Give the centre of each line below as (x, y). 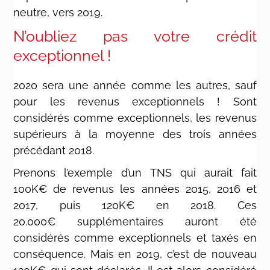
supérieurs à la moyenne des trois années (135, 134)
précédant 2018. (54, 150)
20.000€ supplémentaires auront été (135, 221)
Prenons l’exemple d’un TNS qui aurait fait (135, 172)
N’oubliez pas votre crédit (135, 36)
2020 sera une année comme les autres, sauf (135, 85)
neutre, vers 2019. (58, 12)
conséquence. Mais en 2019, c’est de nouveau (135, 254)
